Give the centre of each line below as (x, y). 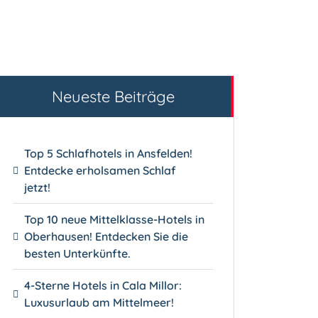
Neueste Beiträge (113, 96)
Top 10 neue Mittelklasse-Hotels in (115, 219)
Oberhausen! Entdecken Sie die (106, 236)
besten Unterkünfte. (78, 253)
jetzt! (38, 187)
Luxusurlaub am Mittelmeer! (99, 302)
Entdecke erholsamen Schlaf (100, 170)
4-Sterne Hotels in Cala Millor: (103, 285)
